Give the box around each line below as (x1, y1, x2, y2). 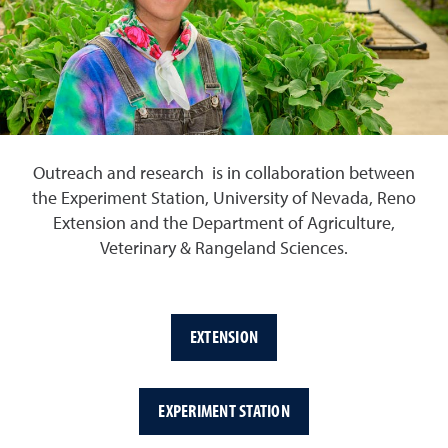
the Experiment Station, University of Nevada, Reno (32, 189, 416, 208)
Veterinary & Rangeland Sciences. (100, 239, 348, 258)
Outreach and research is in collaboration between (33, 164, 415, 183)
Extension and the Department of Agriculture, (53, 214, 395, 233)
